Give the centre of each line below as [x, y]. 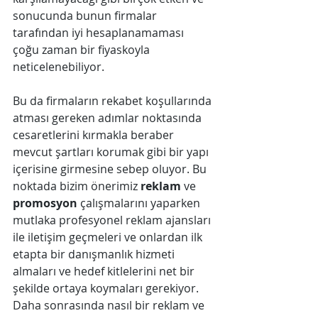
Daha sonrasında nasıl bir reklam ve [110, 306]
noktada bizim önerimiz [77, 186]
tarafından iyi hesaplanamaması [100, 33]
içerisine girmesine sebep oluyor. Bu [111, 169]
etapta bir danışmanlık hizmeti [95, 254]
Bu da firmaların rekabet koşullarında [114, 101]
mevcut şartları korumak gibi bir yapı [112, 152]
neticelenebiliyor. [59, 67]
